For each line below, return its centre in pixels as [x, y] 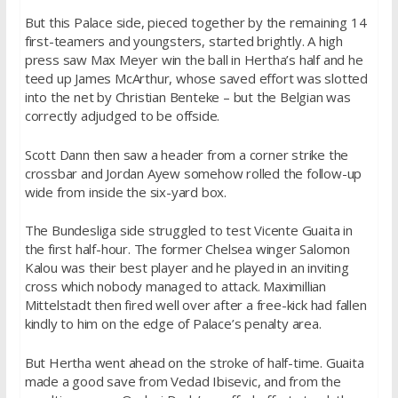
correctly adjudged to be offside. [122, 116]
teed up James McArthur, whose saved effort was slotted [196, 79]
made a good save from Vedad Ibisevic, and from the [183, 381]
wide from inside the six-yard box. [125, 191]
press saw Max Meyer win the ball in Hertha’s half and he [194, 60]
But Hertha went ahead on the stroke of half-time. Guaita [194, 362]
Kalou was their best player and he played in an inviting [187, 268]
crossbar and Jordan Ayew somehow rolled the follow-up [193, 173]
